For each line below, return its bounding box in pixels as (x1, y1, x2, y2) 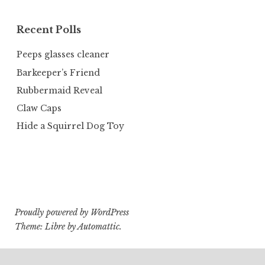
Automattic (77, 221, 119, 232)
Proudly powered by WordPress (14, 207, 129, 218)
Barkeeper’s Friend (17, 67, 100, 78)
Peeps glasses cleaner (17, 49, 109, 60)
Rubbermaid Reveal (17, 85, 102, 96)
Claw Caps (17, 102, 62, 114)
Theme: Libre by (14, 221, 77, 232)
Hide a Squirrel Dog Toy (17, 120, 124, 131)
